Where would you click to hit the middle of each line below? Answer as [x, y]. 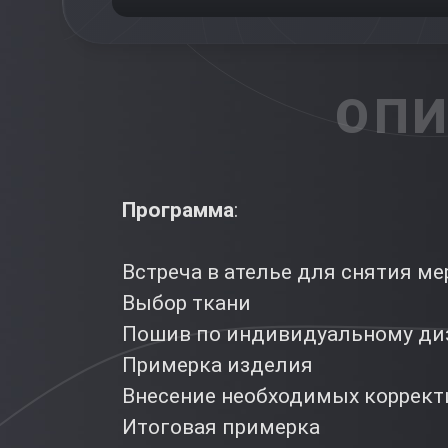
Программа [178, 209]
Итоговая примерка [221, 426]
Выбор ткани [186, 302]
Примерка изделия [217, 364]
